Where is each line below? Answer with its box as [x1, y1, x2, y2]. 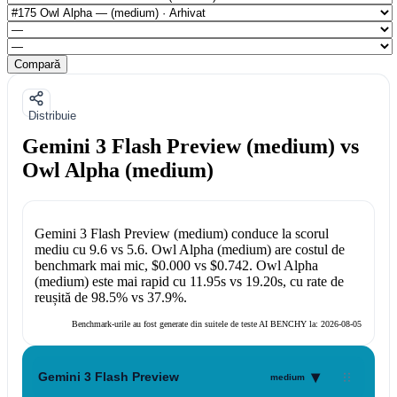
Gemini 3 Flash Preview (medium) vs [22, 134, 359, 158]
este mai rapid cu [88, 274, 190, 290]
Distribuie [28, 108, 76, 122]
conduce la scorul [227, 226, 329, 242]
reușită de [34, 290, 91, 306]
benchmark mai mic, [34, 258, 152, 274]
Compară [14, 57, 60, 71]
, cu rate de [282, 274, 344, 290]
